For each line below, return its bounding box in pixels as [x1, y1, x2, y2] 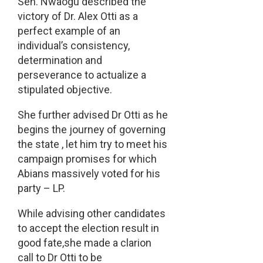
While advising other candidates [17, 207, 166, 220]
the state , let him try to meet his [17, 138, 167, 151]
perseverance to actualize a [17, 69, 146, 82]
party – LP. [17, 182, 65, 195]
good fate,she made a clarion [17, 237, 151, 249]
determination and [17, 54, 102, 67]
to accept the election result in [17, 222, 159, 235]
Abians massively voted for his [17, 167, 160, 180]
